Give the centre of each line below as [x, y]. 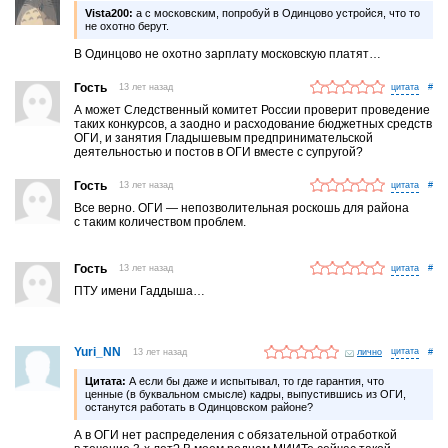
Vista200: [109, 12]
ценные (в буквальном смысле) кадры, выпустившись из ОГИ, [246, 394]
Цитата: [106, 381]
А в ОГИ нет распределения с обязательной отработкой [236, 435]
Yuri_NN [98, 352]
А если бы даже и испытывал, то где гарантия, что [255, 381]
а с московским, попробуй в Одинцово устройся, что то [277, 12]
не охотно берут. [127, 25]
